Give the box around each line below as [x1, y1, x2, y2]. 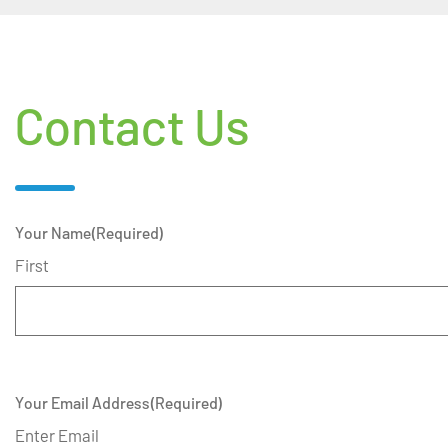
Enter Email [15, 425, 99, 445]
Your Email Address [15, 393, 150, 412]
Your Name [15, 223, 91, 242]
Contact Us [15, 95, 250, 155]
